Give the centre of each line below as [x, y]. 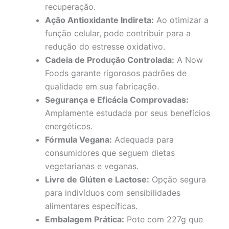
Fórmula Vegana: [78, 139]
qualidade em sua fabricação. [102, 86]
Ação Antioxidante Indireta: [99, 20]
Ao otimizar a [181, 20]
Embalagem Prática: [85, 219]
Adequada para [143, 139]
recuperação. [70, 6]
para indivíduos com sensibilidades [113, 192]
